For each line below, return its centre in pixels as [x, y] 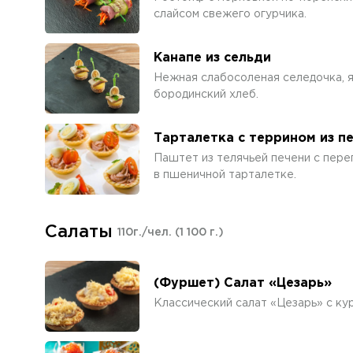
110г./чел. [146, 232]
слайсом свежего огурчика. [230, 14]
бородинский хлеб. [206, 94]
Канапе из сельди [212, 58]
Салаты [79, 232]
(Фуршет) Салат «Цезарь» [243, 283]
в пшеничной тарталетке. [225, 175]
